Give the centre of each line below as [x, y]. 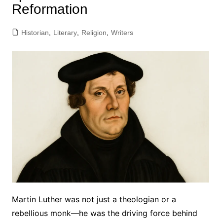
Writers [122, 33]
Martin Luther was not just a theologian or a [94, 199]
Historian [35, 33]
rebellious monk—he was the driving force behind [104, 213]
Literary [65, 33]
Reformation [50, 9]
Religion [94, 33]
